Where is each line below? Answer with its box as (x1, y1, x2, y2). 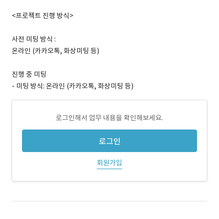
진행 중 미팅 (12, 70, 46, 79)
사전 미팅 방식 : (12, 35, 56, 44)
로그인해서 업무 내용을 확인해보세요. (56, 113, 163, 122)
